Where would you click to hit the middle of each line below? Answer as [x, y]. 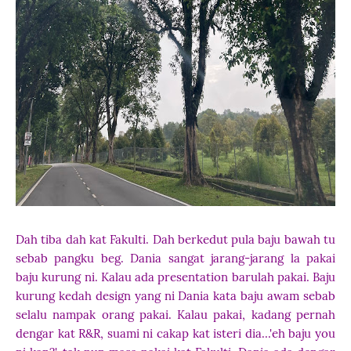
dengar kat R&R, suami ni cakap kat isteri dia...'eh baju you [175, 333]
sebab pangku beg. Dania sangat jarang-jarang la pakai [175, 258]
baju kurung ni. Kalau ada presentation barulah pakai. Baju [175, 277]
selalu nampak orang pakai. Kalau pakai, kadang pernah [175, 315]
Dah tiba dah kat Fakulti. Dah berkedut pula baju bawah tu [175, 239]
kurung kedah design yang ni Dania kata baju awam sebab [175, 296]
